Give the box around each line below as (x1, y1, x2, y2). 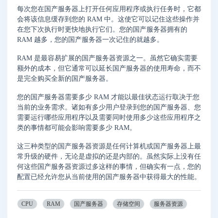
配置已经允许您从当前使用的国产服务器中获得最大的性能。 (17, 173, 201, 181)
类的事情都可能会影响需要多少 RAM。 (17, 124, 136, 132)
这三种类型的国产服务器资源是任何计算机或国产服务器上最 (17, 142, 201, 150)
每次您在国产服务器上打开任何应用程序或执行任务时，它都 (17, 5, 201, 13)
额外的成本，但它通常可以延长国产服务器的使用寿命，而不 (17, 65, 201, 73)
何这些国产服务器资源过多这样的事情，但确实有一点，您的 (17, 163, 201, 170)
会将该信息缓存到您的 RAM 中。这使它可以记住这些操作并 (17, 16, 200, 23)
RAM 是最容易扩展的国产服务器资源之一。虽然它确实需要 (17, 54, 198, 62)
